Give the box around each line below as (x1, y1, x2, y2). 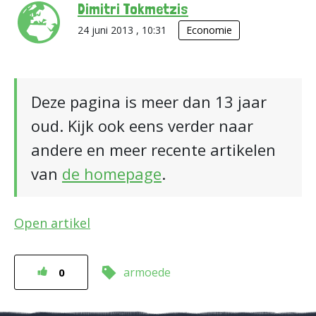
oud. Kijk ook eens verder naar (31, 115, 253, 136)
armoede (123, 265, 171, 280)
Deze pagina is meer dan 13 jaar (31, 91, 267, 112)
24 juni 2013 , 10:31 (78, 23, 169, 37)
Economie (186, 23, 232, 37)
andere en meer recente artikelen (31, 139, 276, 160)
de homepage (62, 163, 162, 184)
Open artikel (14, 214, 90, 231)
